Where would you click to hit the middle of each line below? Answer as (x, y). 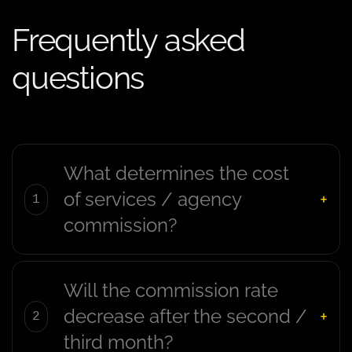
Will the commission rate (171, 291)
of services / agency (152, 200)
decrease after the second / (185, 317)
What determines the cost (176, 174)
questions (78, 78)
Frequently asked (128, 40)
